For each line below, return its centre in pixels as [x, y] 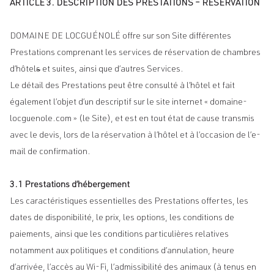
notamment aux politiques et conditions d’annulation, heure [122, 251]
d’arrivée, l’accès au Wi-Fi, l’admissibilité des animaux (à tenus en [133, 268]
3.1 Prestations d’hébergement [70, 185]
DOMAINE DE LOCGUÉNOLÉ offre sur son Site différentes [120, 37]
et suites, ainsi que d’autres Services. [112, 70]
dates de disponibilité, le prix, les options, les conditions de [122, 218]
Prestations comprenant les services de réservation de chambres [135, 53]
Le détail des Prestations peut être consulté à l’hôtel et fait [122, 86]
